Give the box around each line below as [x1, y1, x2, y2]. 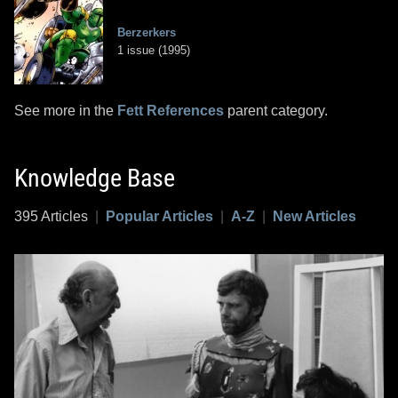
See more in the [14, 103, 117, 119]
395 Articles [14, 209, 95, 225]
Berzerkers [117, 26, 176, 40]
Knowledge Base [14, 163, 175, 194]
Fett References [117, 103, 224, 119]
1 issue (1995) [117, 44, 190, 58]
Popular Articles [106, 209, 213, 225]
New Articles [273, 209, 356, 225]
